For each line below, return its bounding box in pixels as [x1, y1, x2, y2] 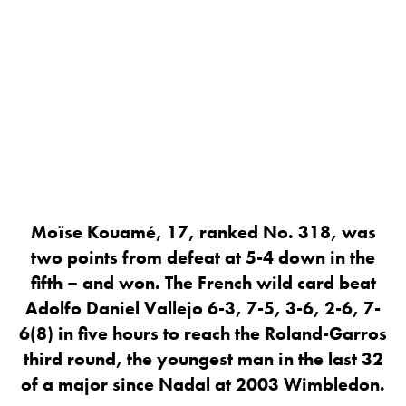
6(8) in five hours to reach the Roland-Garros [19, 322, 387, 346]
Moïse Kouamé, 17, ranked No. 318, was [30, 220, 376, 245]
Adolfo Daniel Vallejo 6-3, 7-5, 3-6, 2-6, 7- [25, 296, 381, 321]
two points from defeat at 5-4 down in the [31, 246, 375, 270]
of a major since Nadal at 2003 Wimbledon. [21, 372, 385, 397]
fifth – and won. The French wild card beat [30, 271, 376, 295]
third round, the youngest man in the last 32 [23, 347, 383, 372]
